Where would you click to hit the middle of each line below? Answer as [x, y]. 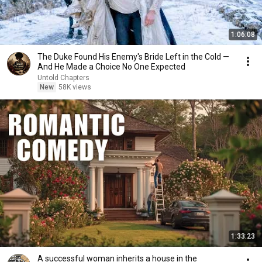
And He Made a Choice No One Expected [111, 67]
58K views [75, 87]
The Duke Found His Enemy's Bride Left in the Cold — [133, 57]
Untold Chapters [63, 78]
